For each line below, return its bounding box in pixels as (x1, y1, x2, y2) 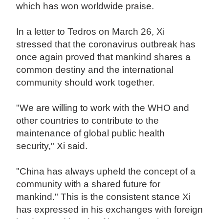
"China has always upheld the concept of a (16, 166, 196, 176)
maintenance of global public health (16, 128, 165, 138)
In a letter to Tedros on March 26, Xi (16, 26, 165, 37)
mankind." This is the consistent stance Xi (16, 191, 191, 202)
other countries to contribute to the (16, 115, 159, 126)
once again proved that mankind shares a (16, 51, 191, 62)
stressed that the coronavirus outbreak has (16, 39, 196, 49)
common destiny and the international (16, 64, 174, 75)
